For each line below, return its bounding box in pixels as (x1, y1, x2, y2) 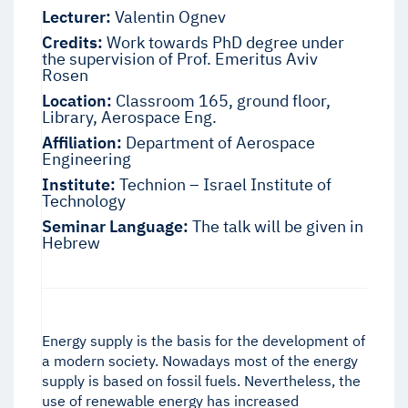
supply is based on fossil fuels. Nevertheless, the (42, 372, 361, 391)
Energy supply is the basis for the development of (42, 331, 365, 351)
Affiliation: (42, 132, 122, 154)
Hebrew (42, 232, 100, 254)
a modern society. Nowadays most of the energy (42, 352, 358, 371)
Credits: (42, 32, 103, 54)
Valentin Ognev (111, 6, 226, 28)
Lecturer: (42, 6, 111, 28)
